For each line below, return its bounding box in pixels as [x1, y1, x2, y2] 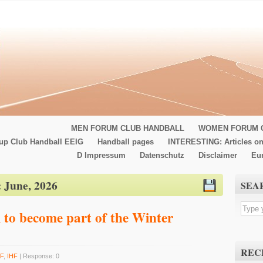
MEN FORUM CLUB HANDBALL [71, 124, 184, 133]
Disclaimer [198, 151, 237, 160]
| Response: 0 [18, 252, 59, 259]
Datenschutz [140, 151, 184, 160]
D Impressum [77, 151, 126, 160]
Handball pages [97, 137, 154, 146]
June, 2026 [4, 177, 58, 194]
